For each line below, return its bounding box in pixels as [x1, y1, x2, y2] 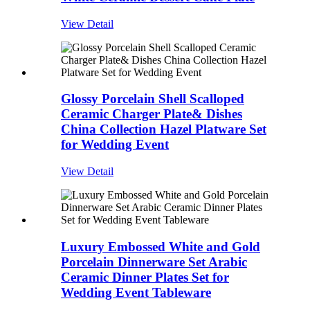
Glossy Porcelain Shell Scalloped [61, 91, 244, 107]
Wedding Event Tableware [61, 284, 211, 300]
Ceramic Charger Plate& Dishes [61, 107, 242, 122]
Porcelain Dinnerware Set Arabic [61, 254, 247, 269]
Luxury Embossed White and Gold [61, 239, 260, 254]
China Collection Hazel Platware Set [61, 122, 266, 137]
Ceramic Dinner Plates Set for [61, 269, 229, 284]
